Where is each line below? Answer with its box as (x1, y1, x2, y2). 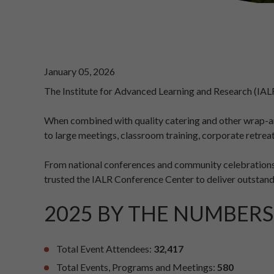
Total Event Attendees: (56, 242, 154, 254)
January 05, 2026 (44, 65, 115, 78)
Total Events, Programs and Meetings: (56, 261, 217, 273)
